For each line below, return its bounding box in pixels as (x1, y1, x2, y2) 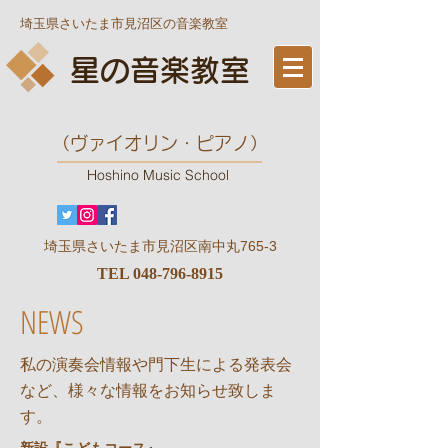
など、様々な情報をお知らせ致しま (20, 382, 276, 399)
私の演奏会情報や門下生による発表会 (20, 356, 292, 373)
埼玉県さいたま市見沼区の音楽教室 (20, 16, 228, 31)
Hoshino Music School (87, 166, 229, 184)
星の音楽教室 (69, 55, 250, 85)
